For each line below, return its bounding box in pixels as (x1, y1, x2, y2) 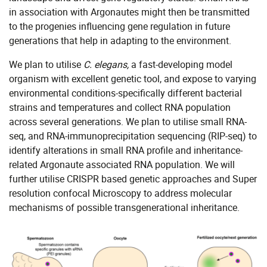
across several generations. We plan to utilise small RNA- (9, 115, 247, 129)
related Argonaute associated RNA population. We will (9, 158, 235, 172)
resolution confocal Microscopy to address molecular (9, 187, 232, 200)
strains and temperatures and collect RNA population (9, 101, 231, 114)
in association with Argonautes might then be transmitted (9, 5, 250, 19)
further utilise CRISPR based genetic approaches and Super (9, 172, 257, 186)
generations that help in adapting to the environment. (9, 34, 231, 48)
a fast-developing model (131, 58, 232, 72)
